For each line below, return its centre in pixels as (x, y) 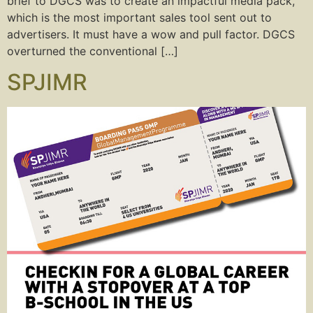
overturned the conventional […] (93, 51)
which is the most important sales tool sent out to (139, 17)
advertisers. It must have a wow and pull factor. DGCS (151, 34)
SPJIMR (47, 82)
